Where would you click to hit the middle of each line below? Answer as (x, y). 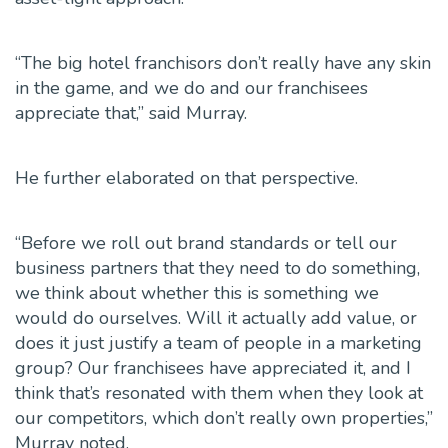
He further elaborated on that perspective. (186, 178)
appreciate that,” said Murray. (131, 113)
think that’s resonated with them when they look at (219, 393)
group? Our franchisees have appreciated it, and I (213, 368)
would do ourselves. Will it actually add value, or (216, 318)
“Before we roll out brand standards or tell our (206, 243)
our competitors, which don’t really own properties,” (224, 418)
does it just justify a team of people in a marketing (218, 343)
